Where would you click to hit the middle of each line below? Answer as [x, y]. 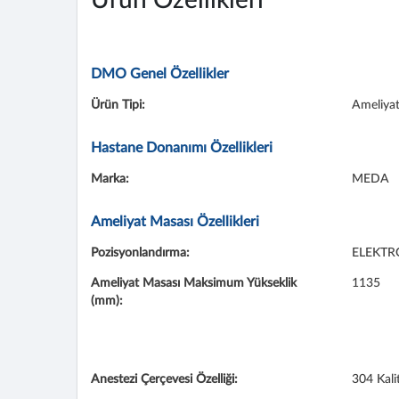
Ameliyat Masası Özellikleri [175, 222]
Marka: [110, 179]
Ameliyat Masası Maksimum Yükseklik [194, 283]
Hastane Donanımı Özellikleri [182, 148]
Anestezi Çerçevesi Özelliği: [164, 379]
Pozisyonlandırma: [140, 253]
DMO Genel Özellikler [160, 74]
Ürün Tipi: [118, 105]
